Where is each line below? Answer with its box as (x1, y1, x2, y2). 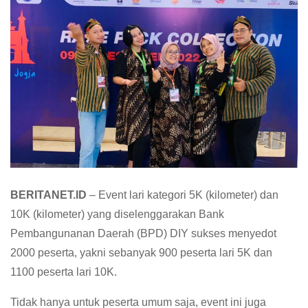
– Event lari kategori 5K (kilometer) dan (87, 189, 278, 201)
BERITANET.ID (10, 189, 87, 201)
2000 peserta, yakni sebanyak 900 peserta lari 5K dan (10, 247, 272, 259)
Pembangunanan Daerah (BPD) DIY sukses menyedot (10, 228, 276, 240)
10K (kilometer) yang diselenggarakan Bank (10, 208, 224, 221)
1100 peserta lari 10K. (10, 266, 117, 278)
